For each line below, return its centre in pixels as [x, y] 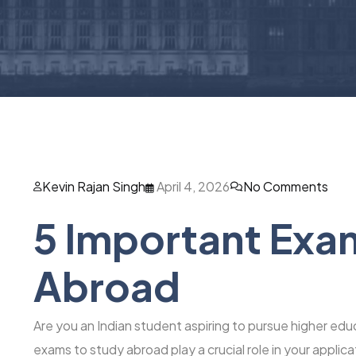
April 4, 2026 [192, 186]
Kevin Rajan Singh [94, 186]
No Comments [286, 186]
